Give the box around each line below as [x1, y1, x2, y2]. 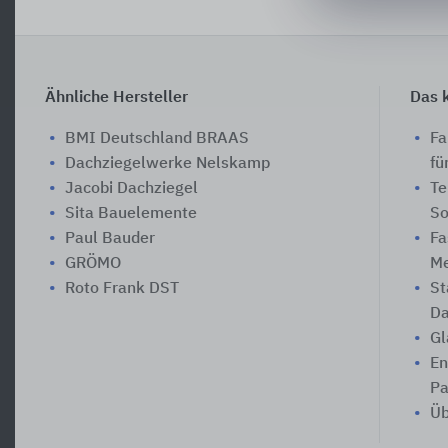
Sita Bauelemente [65, 205, 197, 222]
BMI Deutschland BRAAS [65, 130, 249, 147]
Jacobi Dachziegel [65, 180, 198, 197]
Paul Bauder [65, 230, 155, 247]
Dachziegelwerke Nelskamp [65, 155, 270, 172]
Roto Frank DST [65, 280, 179, 297]
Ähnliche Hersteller [45, 89, 188, 106]
